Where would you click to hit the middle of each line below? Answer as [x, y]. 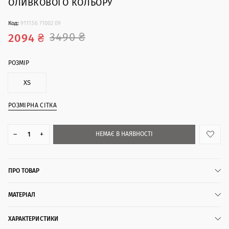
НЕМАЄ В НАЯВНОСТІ [124, 134]
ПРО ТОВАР [24, 170]
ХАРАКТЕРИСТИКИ [33, 219]
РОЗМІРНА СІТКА [33, 105]
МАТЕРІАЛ [22, 194]
